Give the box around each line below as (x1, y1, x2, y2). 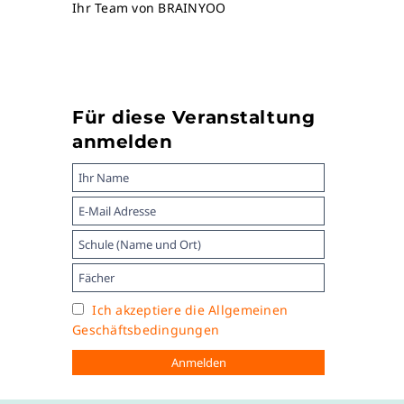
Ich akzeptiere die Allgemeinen (92, 301, 289, 319)
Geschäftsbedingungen (72, 321, 220, 339)
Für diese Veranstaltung (72, 106, 316, 129)
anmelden (72, 131, 173, 153)
